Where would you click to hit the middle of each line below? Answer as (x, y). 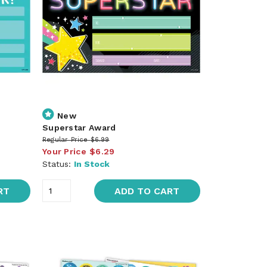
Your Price (64, 151)
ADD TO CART (147, 191)
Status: (58, 164)
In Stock (91, 164)
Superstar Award (79, 127)
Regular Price (65, 139)
